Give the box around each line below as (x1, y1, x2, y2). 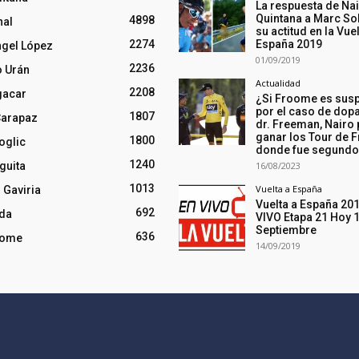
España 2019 (255, 38, 322, 51)
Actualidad (255, 77, 301, 90)
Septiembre (255, 224, 317, 237)
